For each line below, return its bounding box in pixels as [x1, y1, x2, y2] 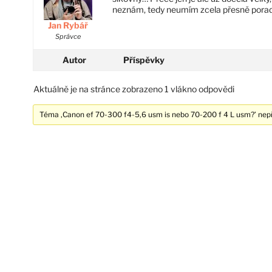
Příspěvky [123, 54, 165, 65]
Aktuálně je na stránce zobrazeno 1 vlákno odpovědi [33, 83, 234, 94]
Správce [55, 32, 81, 41]
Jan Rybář [48, 19, 89, 30]
